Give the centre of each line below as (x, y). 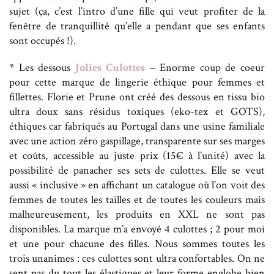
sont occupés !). (43, 40)
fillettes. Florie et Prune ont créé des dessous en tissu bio (137, 97)
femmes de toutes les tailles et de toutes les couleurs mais (137, 199)
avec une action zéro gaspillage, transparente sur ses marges (137, 141)
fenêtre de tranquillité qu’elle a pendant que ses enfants (137, 26)
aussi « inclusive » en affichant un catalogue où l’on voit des (137, 185)
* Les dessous (42, 67)
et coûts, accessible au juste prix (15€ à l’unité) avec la (137, 155)
